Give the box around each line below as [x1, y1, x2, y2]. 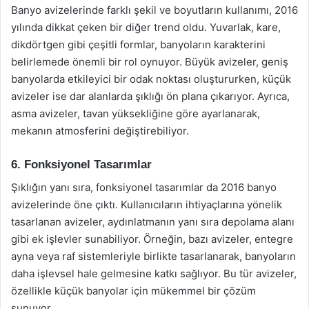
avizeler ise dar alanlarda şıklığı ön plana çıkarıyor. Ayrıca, [11, 90, 290, 103]
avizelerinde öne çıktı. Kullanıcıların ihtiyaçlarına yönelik [11, 197, 282, 211]
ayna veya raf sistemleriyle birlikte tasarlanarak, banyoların [11, 249, 296, 263]
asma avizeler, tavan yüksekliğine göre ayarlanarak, [11, 107, 260, 120]
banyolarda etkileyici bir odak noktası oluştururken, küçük [11, 72, 291, 86]
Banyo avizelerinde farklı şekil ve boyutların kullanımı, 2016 [11, 3, 298, 17]
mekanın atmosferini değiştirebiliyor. [11, 124, 189, 137]
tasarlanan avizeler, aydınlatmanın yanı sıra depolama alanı [11, 215, 295, 228]
